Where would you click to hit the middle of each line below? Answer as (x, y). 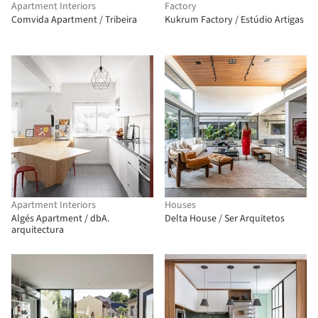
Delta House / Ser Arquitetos (225, 219)
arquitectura (38, 230)
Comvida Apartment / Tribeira (74, 20)
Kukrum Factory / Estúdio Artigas (234, 20)
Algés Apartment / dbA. (60, 219)
